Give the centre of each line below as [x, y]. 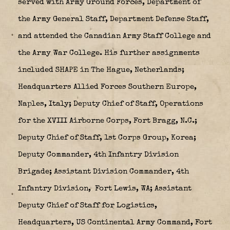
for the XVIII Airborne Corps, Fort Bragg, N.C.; [108, 121]
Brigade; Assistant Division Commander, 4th [103, 171]
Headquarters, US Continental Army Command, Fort [115, 222]
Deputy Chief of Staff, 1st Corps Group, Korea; [107, 138]
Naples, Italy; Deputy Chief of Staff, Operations [111, 104]
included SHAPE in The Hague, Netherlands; [101, 70]
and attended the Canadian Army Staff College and [114, 36]
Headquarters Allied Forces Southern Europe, [107, 87]
